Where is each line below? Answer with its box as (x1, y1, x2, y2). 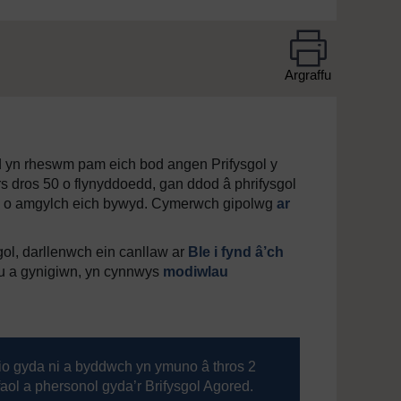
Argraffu (285, 67, 331, 83)
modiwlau (163, 264, 228, 280)
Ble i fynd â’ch (188, 244, 284, 260)
